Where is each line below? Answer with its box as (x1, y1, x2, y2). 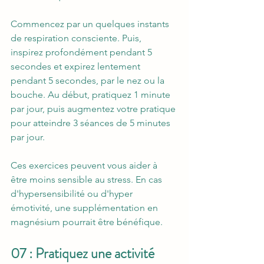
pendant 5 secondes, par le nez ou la (11, 75, 167, 87)
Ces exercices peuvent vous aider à (11, 160, 160, 171)
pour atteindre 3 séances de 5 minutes (11, 117, 173, 129)
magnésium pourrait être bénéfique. (11, 216, 165, 228)
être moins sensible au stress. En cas (11, 174, 164, 186)
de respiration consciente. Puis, (11, 32, 144, 44)
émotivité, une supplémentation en (11, 202, 160, 214)
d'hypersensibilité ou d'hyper (11, 188, 135, 200)
